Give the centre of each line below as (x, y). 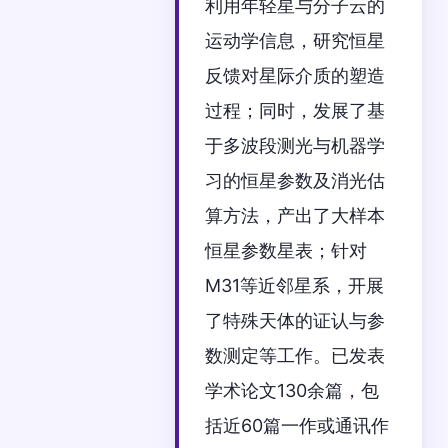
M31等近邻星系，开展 (295, 285)
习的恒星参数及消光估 (295, 180)
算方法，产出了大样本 (295, 215)
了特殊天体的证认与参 (295, 320)
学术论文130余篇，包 (292, 390)
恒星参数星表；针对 (286, 250)
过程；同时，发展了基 (295, 110)
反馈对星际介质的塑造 (295, 75)
